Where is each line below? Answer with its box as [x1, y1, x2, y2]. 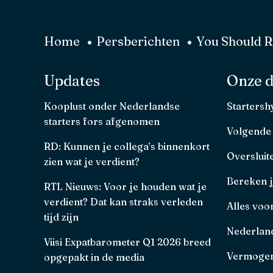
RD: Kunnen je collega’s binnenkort [44, 140, 210, 152]
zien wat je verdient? [44, 155, 140, 168]
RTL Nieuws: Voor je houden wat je [44, 180, 207, 193]
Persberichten [96, 33, 180, 49]
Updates [44, 71, 100, 90]
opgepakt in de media [44, 250, 144, 263]
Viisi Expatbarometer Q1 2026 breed [44, 235, 211, 248]
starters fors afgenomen [44, 115, 160, 127]
